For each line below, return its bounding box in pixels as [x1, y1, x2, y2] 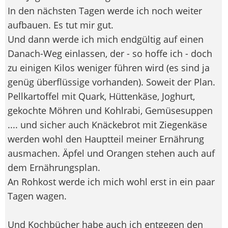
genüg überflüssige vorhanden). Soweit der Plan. [8, 75, 215, 88]
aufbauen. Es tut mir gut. [8, 18, 113, 31]
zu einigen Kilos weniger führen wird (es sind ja [8, 61, 210, 74]
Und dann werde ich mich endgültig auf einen [8, 33, 204, 45]
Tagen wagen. [8, 189, 67, 202]
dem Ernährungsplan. [8, 161, 100, 174]
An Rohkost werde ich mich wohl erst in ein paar [8, 175, 215, 188]
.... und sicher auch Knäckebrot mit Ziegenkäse [8, 118, 207, 131]
